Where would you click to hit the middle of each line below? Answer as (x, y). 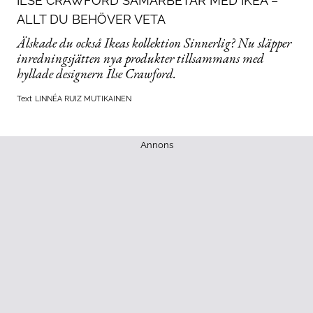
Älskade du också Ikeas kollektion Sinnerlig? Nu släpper (154, 43)
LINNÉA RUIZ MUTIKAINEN (83, 99)
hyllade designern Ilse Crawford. (96, 74)
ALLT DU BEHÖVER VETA (91, 20)
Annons (156, 145)
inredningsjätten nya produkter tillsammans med (140, 59)
